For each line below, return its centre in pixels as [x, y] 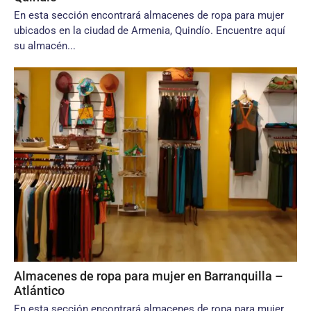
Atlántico [39, 291]
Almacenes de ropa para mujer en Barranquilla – [149, 276]
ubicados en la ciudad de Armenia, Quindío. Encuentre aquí [150, 31]
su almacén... [45, 46]
